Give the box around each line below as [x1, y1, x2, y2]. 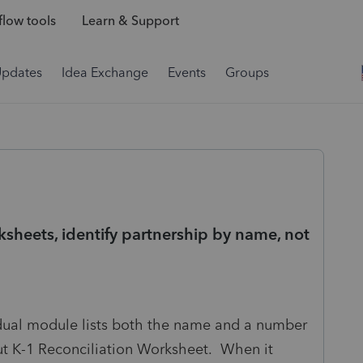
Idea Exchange [62, 65, 148, 80]
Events [168, 65, 206, 80]
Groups [225, 65, 269, 80]
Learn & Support [81, 13, 179, 29]
